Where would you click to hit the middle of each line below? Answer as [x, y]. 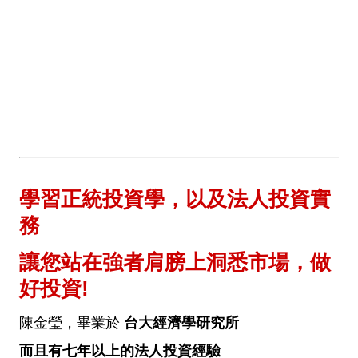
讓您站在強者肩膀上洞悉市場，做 [175, 263]
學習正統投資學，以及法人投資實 [175, 199]
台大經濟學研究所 [181, 323]
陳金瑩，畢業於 [72, 323]
